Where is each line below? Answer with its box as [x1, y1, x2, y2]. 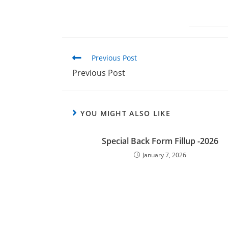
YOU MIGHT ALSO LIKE [80, 108, 171, 118]
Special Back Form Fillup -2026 [102, 135, 218, 147]
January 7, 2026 [142, 151, 186, 159]
